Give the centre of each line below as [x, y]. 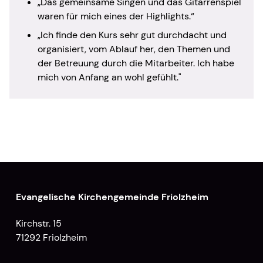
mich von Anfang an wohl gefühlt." [109, 77]
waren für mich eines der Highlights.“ [116, 16]
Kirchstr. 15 [38, 223]
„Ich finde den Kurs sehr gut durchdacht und [132, 35]
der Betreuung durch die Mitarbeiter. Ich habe [136, 63]
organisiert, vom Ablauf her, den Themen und [134, 49]
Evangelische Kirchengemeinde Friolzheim [112, 197]
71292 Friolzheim [51, 237]
